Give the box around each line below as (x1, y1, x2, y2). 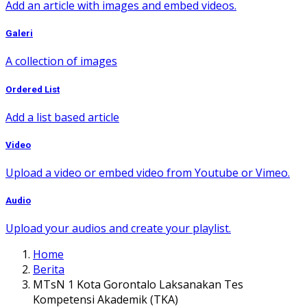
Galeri (5, 28, 33, 39)
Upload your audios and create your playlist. (5, 221, 231, 236)
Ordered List (5, 84, 60, 95)
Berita (33, 262, 64, 278)
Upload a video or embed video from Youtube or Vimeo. (5, 165, 290, 181)
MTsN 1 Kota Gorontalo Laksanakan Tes (33, 277, 243, 293)
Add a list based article (5, 109, 119, 125)
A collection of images (5, 53, 117, 69)
